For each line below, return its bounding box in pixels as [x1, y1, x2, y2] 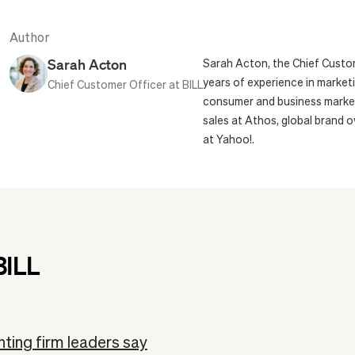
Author [9, 32, 50, 46]
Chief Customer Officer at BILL [47, 80, 203, 92]
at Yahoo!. [202, 135, 254, 147]
